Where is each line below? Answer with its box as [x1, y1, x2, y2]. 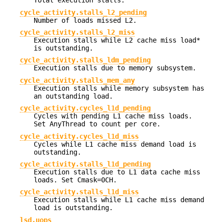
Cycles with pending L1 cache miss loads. [34, 112, 192, 120]
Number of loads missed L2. [34, 16, 137, 24]
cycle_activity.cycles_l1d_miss [20, 132, 139, 140]
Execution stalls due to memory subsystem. [34, 64, 196, 72]
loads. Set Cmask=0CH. [34, 175, 117, 184]
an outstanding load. [34, 92, 113, 100]
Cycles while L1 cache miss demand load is [34, 140, 196, 148]
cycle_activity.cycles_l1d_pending [20, 104, 151, 112]
